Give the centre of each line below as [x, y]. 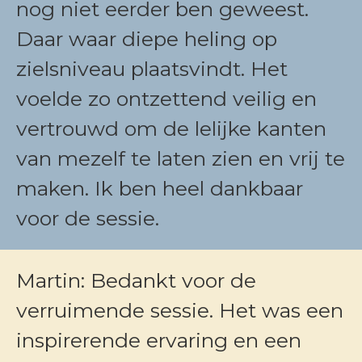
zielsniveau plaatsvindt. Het [152, 69]
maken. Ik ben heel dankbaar [160, 188]
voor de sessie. [88, 218]
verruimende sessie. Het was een [180, 310]
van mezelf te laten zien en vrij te [181, 158]
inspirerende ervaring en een [159, 340]
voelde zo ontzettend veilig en [166, 99]
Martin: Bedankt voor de [136, 280]
